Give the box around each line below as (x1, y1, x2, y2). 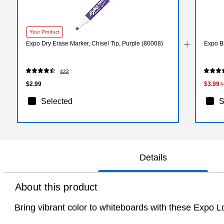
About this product (15, 181, 98, 192)
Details (139, 152, 167, 162)
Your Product (29, 28, 59, 34)
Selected (41, 96, 72, 105)
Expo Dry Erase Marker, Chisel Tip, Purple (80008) (26, 39, 163, 47)
